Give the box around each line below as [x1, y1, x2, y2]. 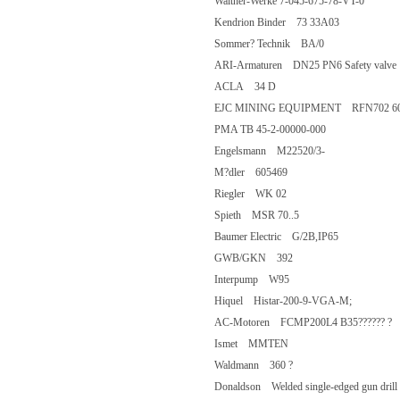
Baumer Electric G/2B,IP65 [214, 230, 360, 243]
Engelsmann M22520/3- [214, 145, 346, 157]
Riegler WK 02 [214, 187, 308, 200]
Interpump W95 [214, 273, 311, 286]
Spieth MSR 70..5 [214, 209, 321, 221]
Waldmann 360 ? [214, 359, 314, 371]
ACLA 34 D [214, 80, 297, 93]
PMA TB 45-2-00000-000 [214, 123, 358, 136]
